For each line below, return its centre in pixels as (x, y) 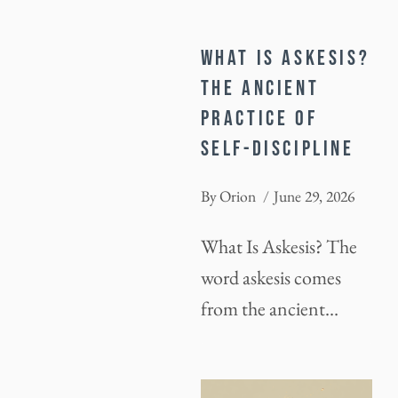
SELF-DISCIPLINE (277, 149)
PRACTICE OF (259, 119)
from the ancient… (269, 308)
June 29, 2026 (314, 195)
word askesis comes (271, 277)
